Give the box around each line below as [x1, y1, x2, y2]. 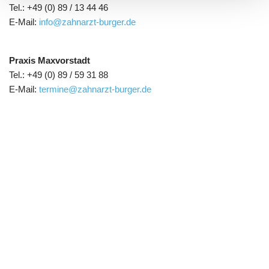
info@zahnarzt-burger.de [39, 17, 136, 27]
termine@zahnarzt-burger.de [39, 84, 151, 94]
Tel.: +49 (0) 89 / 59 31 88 [9, 70, 108, 80]
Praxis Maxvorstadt [9, 55, 90, 65]
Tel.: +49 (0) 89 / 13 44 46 [9, 2, 108, 13]
